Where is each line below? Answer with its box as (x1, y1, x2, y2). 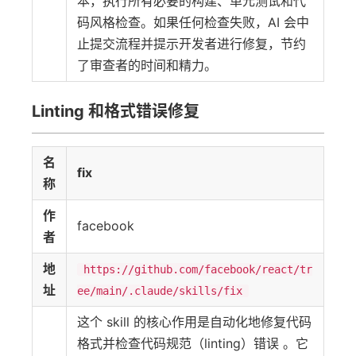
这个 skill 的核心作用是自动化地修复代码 (77, 314, 311, 330)
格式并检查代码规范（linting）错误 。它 (77, 335, 308, 351)
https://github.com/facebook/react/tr (83, 263, 313, 276)
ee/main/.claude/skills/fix (77, 284, 242, 297)
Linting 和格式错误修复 (32, 102, 199, 121)
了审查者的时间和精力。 (77, 57, 217, 73)
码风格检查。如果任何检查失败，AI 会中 (77, 14, 309, 30)
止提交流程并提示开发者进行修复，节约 (77, 36, 306, 52)
